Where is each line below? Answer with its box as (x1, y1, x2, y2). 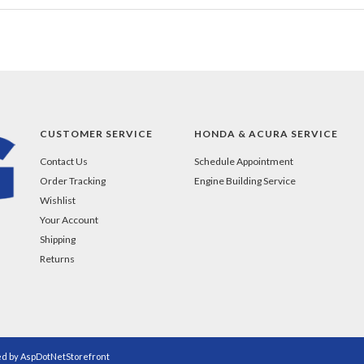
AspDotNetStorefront (20, 350, 110, 362)
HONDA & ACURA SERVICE (194, 127, 338, 140)
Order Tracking (40, 174, 106, 187)
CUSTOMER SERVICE (40, 127, 153, 140)
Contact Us (40, 154, 88, 167)
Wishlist (40, 193, 76, 206)
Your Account (40, 213, 98, 226)
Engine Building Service (194, 174, 296, 187)
